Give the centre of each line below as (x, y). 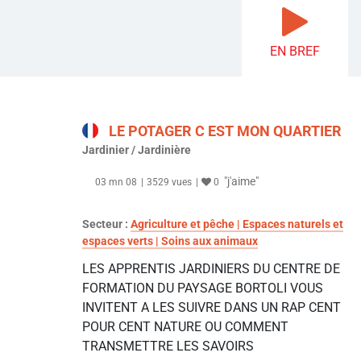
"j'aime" (241, 182)
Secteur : (106, 224)
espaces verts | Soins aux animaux (170, 241)
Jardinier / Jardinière (137, 150)
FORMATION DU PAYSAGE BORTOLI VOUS (203, 288)
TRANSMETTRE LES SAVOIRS (168, 346)
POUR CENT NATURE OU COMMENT (185, 327)
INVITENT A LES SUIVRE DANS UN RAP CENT (212, 308)
